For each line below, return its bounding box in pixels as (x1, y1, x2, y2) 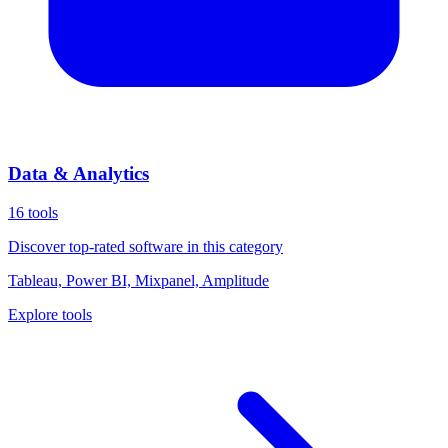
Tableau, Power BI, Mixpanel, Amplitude (8, 272, 269, 289)
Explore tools (8, 306, 92, 323)
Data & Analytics (8, 163, 149, 185)
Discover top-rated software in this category (8, 238, 283, 255)
